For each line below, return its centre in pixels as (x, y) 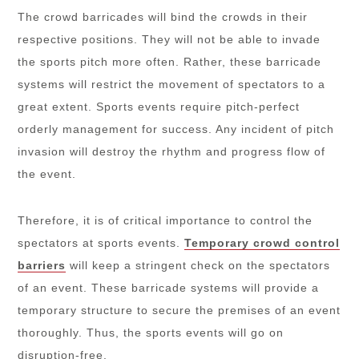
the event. (47, 173)
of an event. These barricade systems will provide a (169, 287)
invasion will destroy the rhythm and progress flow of (172, 151)
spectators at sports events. (101, 242)
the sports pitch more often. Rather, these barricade (170, 61)
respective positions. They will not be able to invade (169, 39)
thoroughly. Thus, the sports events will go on (151, 332)
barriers (42, 265)
